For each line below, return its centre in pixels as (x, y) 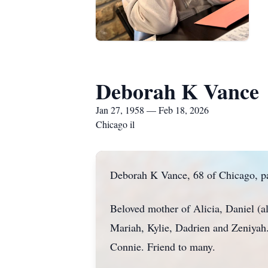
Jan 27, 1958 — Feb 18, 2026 (152, 110)
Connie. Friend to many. (163, 246)
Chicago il (115, 124)
